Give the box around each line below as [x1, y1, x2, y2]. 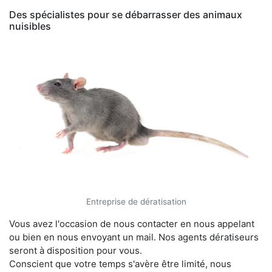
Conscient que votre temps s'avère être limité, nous [9, 258, 231, 270]
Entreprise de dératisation [86, 197, 186, 207]
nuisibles [9, 19, 51, 32]
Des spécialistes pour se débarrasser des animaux [9, 8, 242, 21]
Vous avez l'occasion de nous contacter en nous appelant [9, 218, 254, 230]
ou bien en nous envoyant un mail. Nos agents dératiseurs [9, 231, 259, 243]
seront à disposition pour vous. [9, 245, 142, 257]
